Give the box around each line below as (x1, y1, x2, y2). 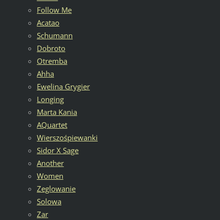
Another (36, 158, 64, 168)
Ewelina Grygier (36, 81, 90, 91)
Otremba (36, 55, 67, 66)
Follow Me (36, 4, 72, 15)
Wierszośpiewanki (36, 132, 98, 142)
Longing (36, 94, 64, 104)
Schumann (36, 30, 73, 40)
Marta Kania (36, 107, 77, 117)
